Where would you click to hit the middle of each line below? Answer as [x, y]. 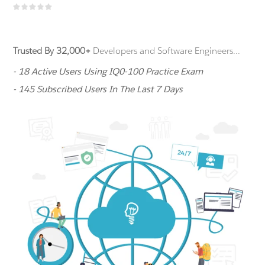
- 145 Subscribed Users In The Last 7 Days [98, 89]
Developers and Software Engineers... [166, 51]
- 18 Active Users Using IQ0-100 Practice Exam [108, 71]
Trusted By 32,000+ [52, 51]
